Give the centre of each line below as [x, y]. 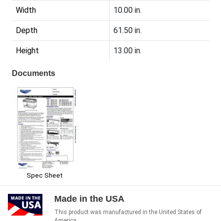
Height [27, 51]
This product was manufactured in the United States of [128, 212]
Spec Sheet [44, 175]
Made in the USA [89, 199]
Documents [34, 74]
